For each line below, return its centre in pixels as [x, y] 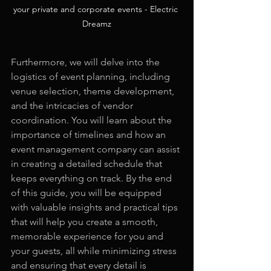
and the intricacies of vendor [73, 106]
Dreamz [97, 24]
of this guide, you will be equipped [87, 193]
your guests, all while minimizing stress [95, 251]
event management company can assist [96, 149]
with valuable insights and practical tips [96, 207]
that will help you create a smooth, [86, 222]
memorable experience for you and [88, 237]
